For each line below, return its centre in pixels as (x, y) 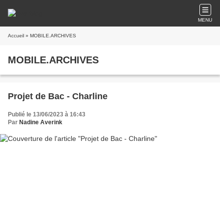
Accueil (16, 36)
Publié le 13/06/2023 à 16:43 (47, 114)
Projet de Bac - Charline (58, 96)
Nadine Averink (41, 122)
